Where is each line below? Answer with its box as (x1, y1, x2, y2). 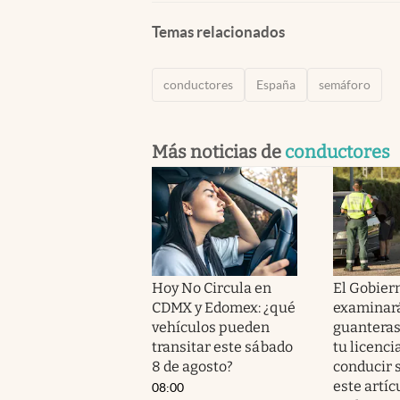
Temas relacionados (152, 22, 285, 40)
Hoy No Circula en (152, 279, 272, 296)
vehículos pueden (152, 318, 271, 336)
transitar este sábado (152, 337, 293, 355)
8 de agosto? (152, 357, 234, 375)
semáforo (319, 77, 371, 92)
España (256, 77, 296, 92)
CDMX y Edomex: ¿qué (152, 298, 296, 316)
